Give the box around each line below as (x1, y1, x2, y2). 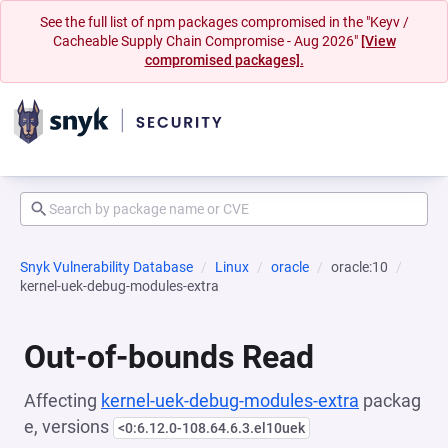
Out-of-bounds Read (24, 338, 314, 376)
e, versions (24, 416, 113, 437)
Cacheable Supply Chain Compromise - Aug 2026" (52, 33, 361, 49)
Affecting (24, 390, 101, 411)
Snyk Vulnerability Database (20, 259, 193, 275)
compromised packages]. (144, 52, 304, 68)
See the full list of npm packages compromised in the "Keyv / (39, 14, 409, 30)
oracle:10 (331, 259, 388, 275)
